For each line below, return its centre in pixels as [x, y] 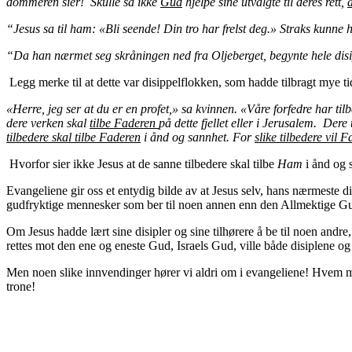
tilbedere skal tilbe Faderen [73, 137]
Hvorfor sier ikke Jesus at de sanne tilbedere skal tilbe [142, 163]
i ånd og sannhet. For [198, 137]
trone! [21, 286]
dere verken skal [48, 123]
